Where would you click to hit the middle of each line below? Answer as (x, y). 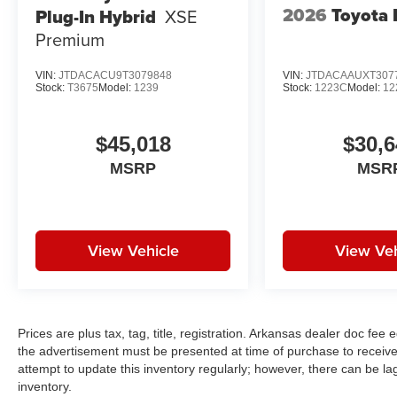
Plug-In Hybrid (96, 16)
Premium (70, 39)
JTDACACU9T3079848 (115, 75)
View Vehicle (133, 250)
